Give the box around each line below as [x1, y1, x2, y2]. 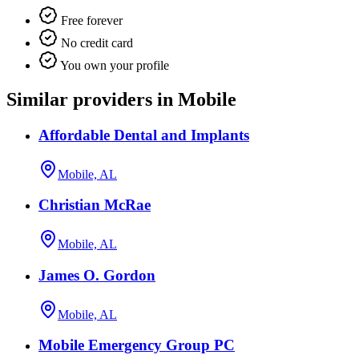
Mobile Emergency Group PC [38, 337, 235, 354]
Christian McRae [38, 196, 151, 214]
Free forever [58, 14, 123, 28]
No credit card [58, 36, 133, 50]
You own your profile [58, 58, 169, 73]
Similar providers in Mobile [6, 89, 236, 111]
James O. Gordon [38, 266, 155, 284]
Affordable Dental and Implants [38, 126, 249, 143]
